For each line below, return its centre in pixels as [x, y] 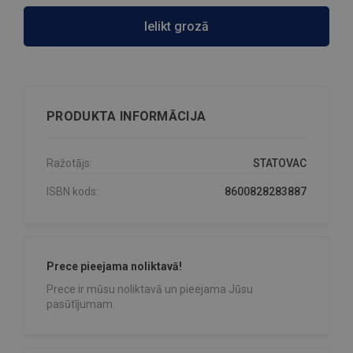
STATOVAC [280, 163]
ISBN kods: [72, 192]
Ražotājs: [69, 163]
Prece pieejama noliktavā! [114, 267]
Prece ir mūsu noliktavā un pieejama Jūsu [150, 290]
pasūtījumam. [81, 305]
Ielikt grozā [176, 27]
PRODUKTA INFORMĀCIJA [126, 117]
